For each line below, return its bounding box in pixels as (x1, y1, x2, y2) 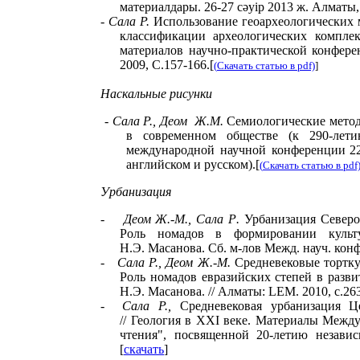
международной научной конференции (126, 143, 346, 157)
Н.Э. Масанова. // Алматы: (120, 284, 268, 298)
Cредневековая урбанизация (179, 299, 350, 313)
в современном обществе (126, 129, 278, 142)
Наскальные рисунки (100, 87, 212, 100)
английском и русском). (126, 157, 256, 171)
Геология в (130, 313, 192, 327)
